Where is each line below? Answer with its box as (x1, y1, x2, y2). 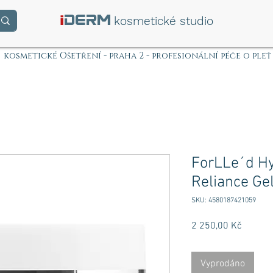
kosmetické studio (113, 14, 213, 28)
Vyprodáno (200, 258, 245, 271)
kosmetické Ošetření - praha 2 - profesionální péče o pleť (3, 50, 271, 62)
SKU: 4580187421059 (191, 196, 256, 205)
